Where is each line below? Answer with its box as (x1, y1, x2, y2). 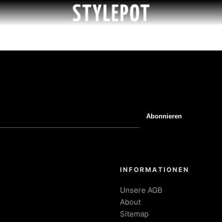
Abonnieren (146, 112, 182, 120)
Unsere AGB (120, 185, 163, 195)
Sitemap (120, 209, 149, 219)
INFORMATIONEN (120, 166, 190, 173)
